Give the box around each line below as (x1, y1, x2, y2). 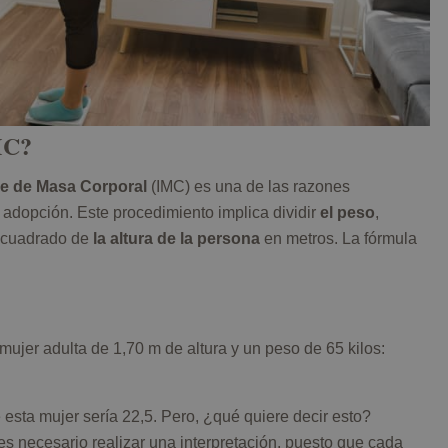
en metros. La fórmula (260, 230, 417, 248)
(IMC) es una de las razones (147, 178, 350, 196)
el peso (320, 204, 375, 222)
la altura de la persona (89, 230, 260, 248)
